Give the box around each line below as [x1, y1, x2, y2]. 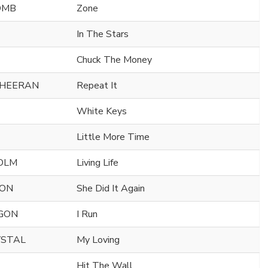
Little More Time [77, 130, 150, 144]
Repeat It [77, 78, 117, 92]
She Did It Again [77, 181, 145, 195]
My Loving [77, 233, 120, 246]
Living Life [77, 156, 118, 169]
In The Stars [77, 27, 129, 41]
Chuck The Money [77, 53, 152, 66]
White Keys [77, 104, 127, 118]
